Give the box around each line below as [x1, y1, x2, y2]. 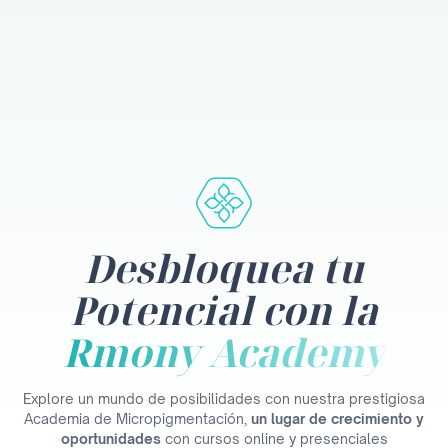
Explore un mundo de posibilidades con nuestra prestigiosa [23, 390, 425, 408]
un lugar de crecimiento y [247, 410, 424, 428]
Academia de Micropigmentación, [24, 410, 247, 428]
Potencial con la [70, 284, 378, 337]
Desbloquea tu [84, 242, 364, 295]
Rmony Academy [63, 326, 385, 379]
